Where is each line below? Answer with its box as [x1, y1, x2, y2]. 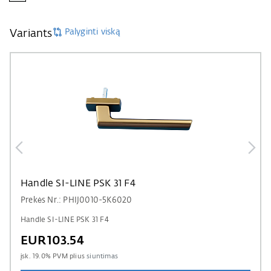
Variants [10, 28, 53, 39]
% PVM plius [45, 252, 87, 260]
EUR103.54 [21, 234, 84, 247]
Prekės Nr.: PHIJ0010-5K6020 [21, 196, 132, 204]
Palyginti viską [64, 27, 121, 36]
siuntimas [87, 252, 119, 260]
